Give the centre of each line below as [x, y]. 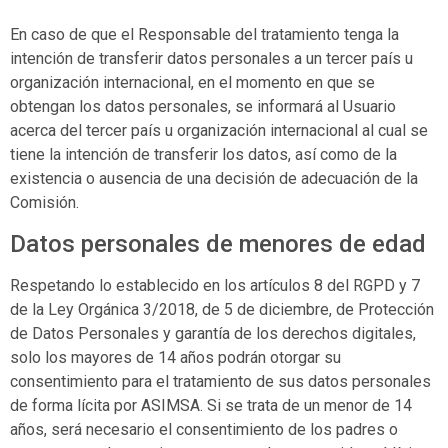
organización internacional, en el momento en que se [192, 83]
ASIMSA [170, 405]
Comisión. [44, 203]
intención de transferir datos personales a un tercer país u [211, 59]
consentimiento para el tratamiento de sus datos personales [220, 381]
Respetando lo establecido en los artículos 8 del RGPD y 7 [215, 285]
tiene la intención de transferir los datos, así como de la [203, 155]
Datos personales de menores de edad [218, 243]
